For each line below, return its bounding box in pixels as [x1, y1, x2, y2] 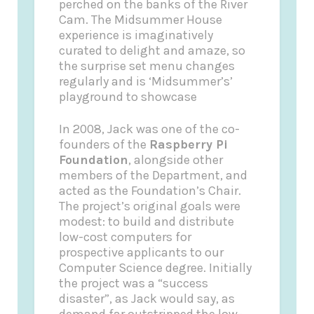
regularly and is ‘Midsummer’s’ [59, 74, 233, 90]
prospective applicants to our [59, 244, 224, 260]
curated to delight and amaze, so [59, 43, 246, 59]
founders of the [59, 136, 150, 152]
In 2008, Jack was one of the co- [59, 121, 240, 137]
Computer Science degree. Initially [59, 259, 252, 275]
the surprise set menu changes [59, 58, 235, 74]
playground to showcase [59, 89, 198, 105]
